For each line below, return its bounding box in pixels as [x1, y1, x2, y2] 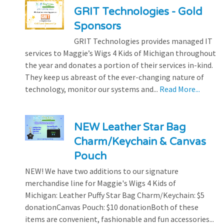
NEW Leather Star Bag [73, 120, 186, 133]
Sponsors [73, 19, 121, 32]
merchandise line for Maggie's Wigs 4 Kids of [25, 177, 176, 188]
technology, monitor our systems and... [25, 83, 159, 94]
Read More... [159, 83, 200, 94]
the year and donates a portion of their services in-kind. [25, 59, 213, 70]
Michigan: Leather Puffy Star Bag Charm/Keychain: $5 [25, 189, 204, 200]
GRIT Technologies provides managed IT [73, 35, 212, 46]
